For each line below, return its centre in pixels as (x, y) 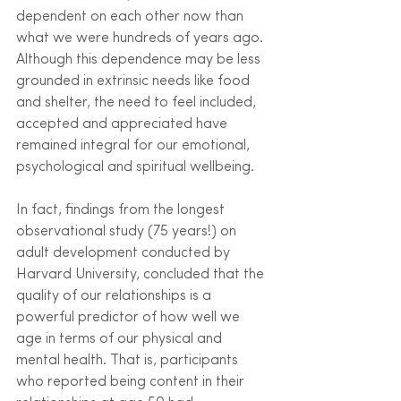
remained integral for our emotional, (135, 145)
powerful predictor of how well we (130, 317)
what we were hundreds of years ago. (141, 38)
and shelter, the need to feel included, (138, 102)
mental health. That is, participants (129, 360)
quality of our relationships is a (115, 296)
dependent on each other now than (132, 17)
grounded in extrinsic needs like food (135, 81)
